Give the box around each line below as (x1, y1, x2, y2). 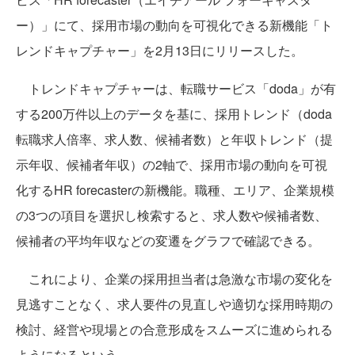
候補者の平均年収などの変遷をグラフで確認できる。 (16, 231, 320, 250)
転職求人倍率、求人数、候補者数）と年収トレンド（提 (16, 130, 333, 148)
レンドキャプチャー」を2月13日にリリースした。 (16, 41, 303, 59)
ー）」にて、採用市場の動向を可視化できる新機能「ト (16, 16, 333, 34)
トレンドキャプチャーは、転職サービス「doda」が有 (16, 79, 336, 97)
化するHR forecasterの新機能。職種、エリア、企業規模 (16, 181, 334, 199)
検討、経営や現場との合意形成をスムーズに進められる (16, 320, 333, 338)
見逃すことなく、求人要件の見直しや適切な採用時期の (16, 295, 333, 313)
